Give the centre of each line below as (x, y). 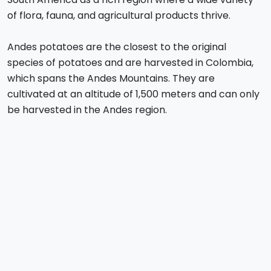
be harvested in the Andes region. (87, 110)
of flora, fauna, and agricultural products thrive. (119, 16)
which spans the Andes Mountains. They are (111, 79)
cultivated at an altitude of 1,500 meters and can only (133, 94)
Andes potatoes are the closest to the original (117, 47)
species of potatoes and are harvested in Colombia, (130, 63)
